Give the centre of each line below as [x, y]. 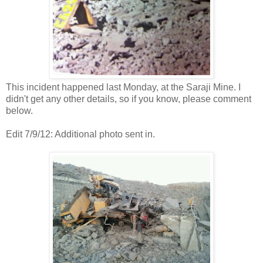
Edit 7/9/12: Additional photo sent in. [80, 134]
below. [19, 110]
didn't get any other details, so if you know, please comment [129, 99]
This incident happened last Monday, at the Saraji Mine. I [123, 87]
